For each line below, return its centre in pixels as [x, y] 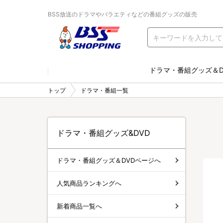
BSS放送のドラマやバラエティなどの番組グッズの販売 [122, 14]
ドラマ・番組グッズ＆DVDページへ [109, 160]
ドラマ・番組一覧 [105, 90]
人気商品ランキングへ [89, 183]
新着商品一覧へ [79, 206]
